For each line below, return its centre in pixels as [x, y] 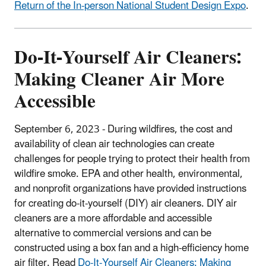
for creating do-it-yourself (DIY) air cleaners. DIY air [126, 204]
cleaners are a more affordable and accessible [113, 219]
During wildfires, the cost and [170, 130]
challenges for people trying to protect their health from [132, 159]
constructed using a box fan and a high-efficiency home [132, 248]
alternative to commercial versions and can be [113, 234]
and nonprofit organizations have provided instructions [130, 189]
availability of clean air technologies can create [114, 145]
